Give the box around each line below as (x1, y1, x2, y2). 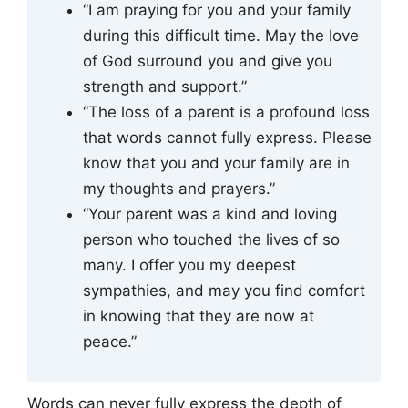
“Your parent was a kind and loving (83, 204, 337, 223)
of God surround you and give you (83, 51, 332, 70)
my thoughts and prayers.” (83, 178, 275, 198)
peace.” (83, 331, 137, 351)
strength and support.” (83, 76, 247, 96)
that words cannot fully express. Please (83, 127, 372, 147)
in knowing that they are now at (83, 306, 314, 325)
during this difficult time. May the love (83, 25, 359, 45)
